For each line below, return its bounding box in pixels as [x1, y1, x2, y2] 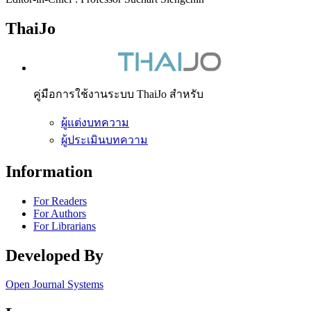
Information [6, 162, 92, 180]
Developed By [6, 246, 103, 264]
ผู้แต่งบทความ [61, 116, 129, 128]
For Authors [33, 207, 86, 219]
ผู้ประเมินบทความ [61, 133, 148, 146]
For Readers [33, 194, 87, 207]
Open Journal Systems [6, 278, 103, 291]
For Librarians [33, 219, 96, 232]
